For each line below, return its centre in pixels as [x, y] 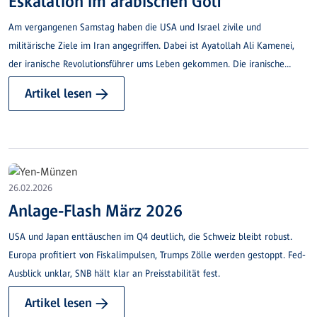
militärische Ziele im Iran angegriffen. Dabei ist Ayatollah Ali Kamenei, [151, 46]
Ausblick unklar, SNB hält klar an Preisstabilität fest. [114, 273]
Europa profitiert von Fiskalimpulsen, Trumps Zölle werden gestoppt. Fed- [157, 255]
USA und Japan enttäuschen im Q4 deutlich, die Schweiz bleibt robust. [150, 236]
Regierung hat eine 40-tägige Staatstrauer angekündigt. [122, 83]
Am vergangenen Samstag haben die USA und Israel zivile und [135, 28]
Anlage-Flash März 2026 [96, 210]
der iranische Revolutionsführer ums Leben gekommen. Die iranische [146, 64]
